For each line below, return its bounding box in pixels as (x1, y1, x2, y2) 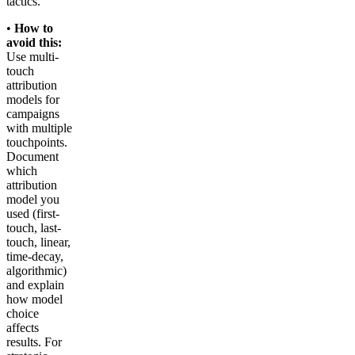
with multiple (6, 120, 72, 135)
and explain (6, 277, 64, 292)
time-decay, (6, 249, 63, 263)
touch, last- (6, 220, 61, 235)
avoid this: (6, 35, 62, 49)
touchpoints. (6, 135, 67, 149)
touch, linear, (6, 235, 71, 249)
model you (6, 192, 59, 206)
